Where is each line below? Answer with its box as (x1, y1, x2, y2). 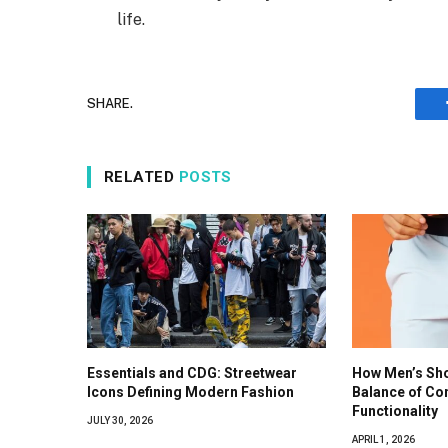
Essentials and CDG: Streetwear (87, 364, 297, 381)
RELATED (104, 167, 179, 186)
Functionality (351, 402, 438, 419)
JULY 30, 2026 (87, 414, 153, 426)
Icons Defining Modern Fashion (87, 383, 294, 400)
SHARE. (87, 96, 133, 112)
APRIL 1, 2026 (351, 433, 415, 445)
